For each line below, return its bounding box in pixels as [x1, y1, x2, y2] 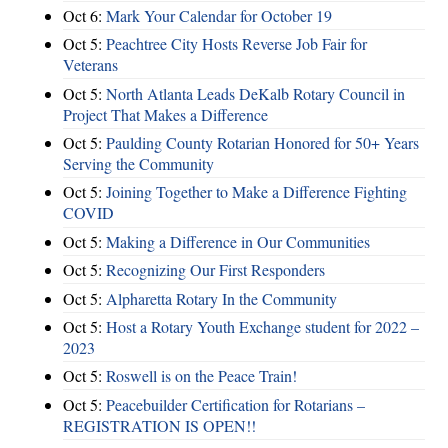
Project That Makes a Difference [63, 103, 268, 125]
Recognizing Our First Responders [106, 259, 325, 281]
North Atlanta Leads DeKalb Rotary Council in [106, 82, 405, 104]
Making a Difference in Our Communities [106, 230, 370, 252]
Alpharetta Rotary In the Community [106, 287, 337, 309]
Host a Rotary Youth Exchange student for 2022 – [106, 315, 419, 337]
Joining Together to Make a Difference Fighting [106, 181, 407, 203]
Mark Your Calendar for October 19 [106, 4, 332, 26]
